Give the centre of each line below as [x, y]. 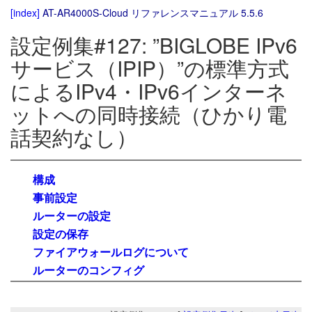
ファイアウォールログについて [111, 251]
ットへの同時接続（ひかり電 [149, 114]
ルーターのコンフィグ [88, 270]
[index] [25, 13]
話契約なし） [74, 137]
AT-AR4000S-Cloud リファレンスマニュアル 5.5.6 [153, 13]
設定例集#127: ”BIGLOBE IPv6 [154, 45]
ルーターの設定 [72, 215]
